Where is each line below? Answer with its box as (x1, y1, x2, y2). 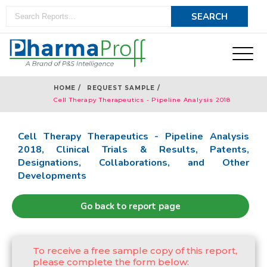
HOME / (54, 84, 81, 92)
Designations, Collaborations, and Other (18, 156, 249, 169)
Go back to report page (80, 200, 181, 212)
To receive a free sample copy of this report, (33, 245, 237, 256)
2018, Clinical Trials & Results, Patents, (18, 143, 249, 156)
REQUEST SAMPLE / (86, 84, 160, 92)
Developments (18, 169, 86, 182)
